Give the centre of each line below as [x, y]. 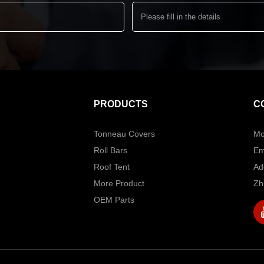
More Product [119, 183]
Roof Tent [112, 166]
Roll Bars [111, 150]
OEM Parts [114, 199]
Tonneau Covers [125, 133]
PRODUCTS [121, 104]
